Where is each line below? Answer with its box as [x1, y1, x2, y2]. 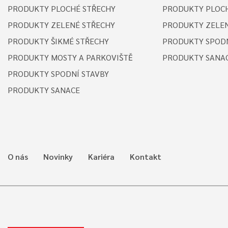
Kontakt [130, 151, 161, 162]
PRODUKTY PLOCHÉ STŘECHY [8, 3, 116, 14]
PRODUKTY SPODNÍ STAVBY [8, 68, 109, 79]
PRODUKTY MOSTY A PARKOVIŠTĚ [8, 51, 133, 63]
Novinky [43, 151, 73, 162]
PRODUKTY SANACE [8, 84, 80, 95]
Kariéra [88, 151, 115, 162]
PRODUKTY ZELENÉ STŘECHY [8, 19, 115, 30]
